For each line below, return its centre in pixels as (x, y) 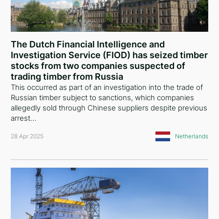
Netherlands (191, 136)
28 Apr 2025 (27, 136)
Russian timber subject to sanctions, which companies (103, 98)
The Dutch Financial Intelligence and (88, 44)
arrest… (24, 118)
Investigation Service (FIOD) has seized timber (109, 55)
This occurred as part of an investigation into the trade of (107, 87)
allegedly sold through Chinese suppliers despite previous (109, 108)
